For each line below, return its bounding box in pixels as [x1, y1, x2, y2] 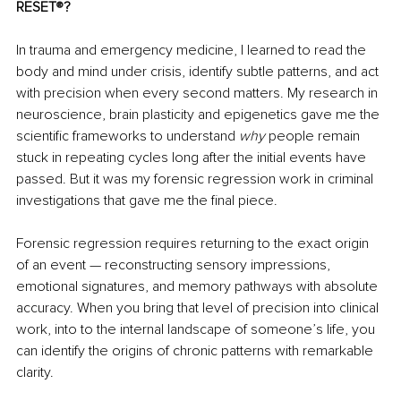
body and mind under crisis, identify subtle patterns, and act [16, 63, 382, 81]
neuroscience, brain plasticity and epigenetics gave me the [16, 106, 383, 124]
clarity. [16, 363, 54, 382]
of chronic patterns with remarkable [157, 342, 377, 361]
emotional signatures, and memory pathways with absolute [16, 277, 381, 296]
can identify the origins [16, 342, 153, 361]
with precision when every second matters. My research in [16, 84, 381, 103]
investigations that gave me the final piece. [16, 192, 277, 210]
